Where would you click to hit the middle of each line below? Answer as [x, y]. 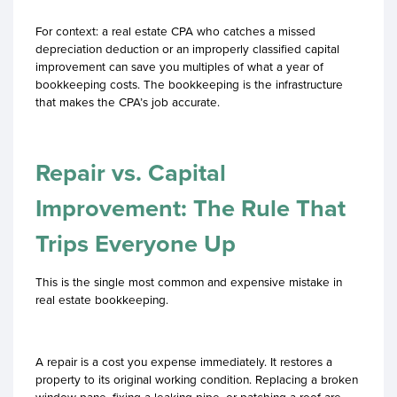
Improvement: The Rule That [191, 208]
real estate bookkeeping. [102, 300]
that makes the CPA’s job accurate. [128, 101]
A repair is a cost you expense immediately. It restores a [184, 362]
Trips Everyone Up [136, 243]
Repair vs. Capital [131, 172]
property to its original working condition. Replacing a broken [197, 380]
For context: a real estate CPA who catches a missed [175, 31]
